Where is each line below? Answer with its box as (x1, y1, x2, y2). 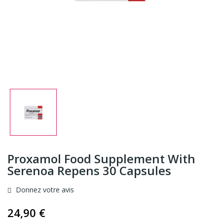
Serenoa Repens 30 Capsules (7, 162, 171, 179)
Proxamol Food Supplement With (7, 150, 195, 167)
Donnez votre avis (14, 184, 74, 194)
